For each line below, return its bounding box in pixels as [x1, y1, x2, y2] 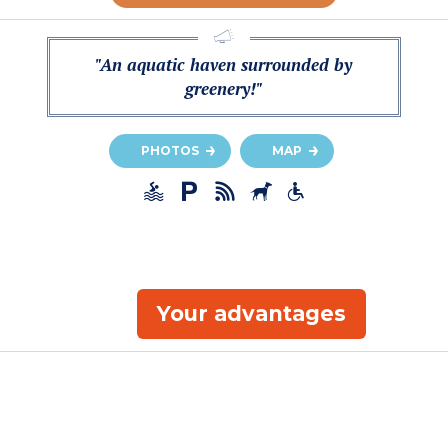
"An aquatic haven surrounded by [95, 53, 353, 77]
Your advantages [156, 300, 346, 326]
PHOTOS [141, 143, 199, 159]
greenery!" [184, 77, 263, 101]
